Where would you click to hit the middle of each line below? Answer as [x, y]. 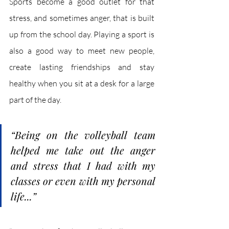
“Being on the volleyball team [83, 134]
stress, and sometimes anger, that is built [82, 18]
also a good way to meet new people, [82, 50]
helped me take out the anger [83, 150]
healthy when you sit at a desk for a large [82, 83]
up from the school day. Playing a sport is [82, 34]
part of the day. [35, 99]
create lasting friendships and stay [82, 67]
